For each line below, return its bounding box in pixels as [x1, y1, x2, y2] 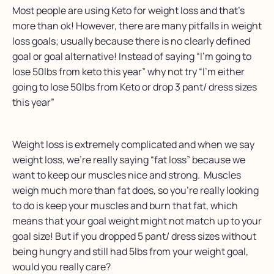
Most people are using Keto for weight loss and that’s [12, 4, 245, 18]
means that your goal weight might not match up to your [12, 214, 262, 228]
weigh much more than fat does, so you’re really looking [12, 183, 259, 198]
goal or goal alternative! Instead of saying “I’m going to [12, 50, 251, 64]
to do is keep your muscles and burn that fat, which [12, 199, 238, 213]
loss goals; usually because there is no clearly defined [12, 34, 250, 48]
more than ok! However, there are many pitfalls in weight [12, 19, 262, 33]
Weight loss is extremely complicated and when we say [12, 138, 254, 152]
